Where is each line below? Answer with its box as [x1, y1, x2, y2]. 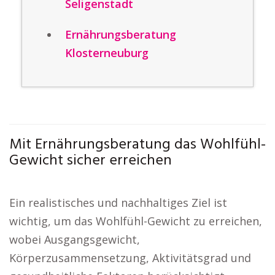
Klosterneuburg [65, 45, 149, 60]
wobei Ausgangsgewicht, [9, 232, 140, 247]
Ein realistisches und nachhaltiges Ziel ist [9, 195, 227, 210]
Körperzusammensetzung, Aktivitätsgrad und [9, 250, 251, 265]
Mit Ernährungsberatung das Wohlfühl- [9, 133, 266, 157]
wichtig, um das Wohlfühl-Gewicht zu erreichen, [9, 214, 262, 228]
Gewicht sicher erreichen [9, 149, 172, 172]
